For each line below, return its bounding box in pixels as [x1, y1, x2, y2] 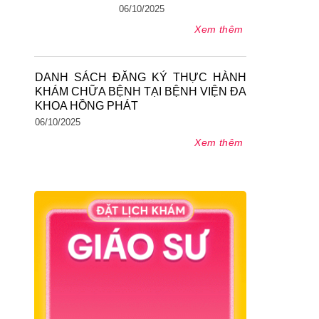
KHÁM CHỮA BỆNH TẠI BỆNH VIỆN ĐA [34, 85, 246, 98]
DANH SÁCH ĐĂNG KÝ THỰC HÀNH [34, 70, 246, 83]
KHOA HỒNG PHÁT [34, 99, 138, 112]
